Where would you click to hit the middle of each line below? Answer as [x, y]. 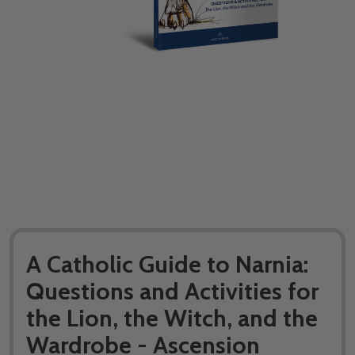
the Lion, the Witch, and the [172, 318]
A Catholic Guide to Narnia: [167, 264]
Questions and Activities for [172, 291]
